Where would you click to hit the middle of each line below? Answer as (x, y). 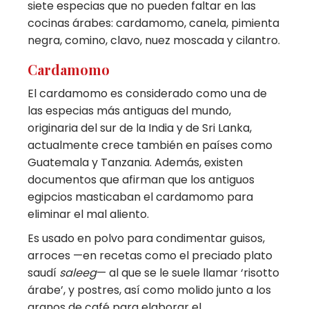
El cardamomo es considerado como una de (148, 93)
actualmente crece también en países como (150, 145)
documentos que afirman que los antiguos (141, 179)
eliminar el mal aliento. (89, 214)
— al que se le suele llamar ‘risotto (188, 272)
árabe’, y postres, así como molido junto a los (150, 290)
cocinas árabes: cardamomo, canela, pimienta (154, 23)
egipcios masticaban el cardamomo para (141, 197)
